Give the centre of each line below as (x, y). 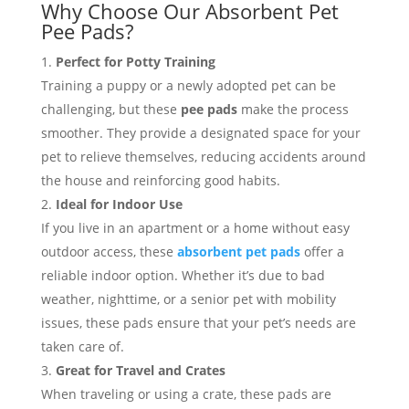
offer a (322, 252)
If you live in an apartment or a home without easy (195, 228)
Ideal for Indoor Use (119, 204)
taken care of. (82, 347)
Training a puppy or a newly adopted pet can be (188, 86)
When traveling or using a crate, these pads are (186, 394)
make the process (293, 110)
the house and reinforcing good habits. (160, 181)
